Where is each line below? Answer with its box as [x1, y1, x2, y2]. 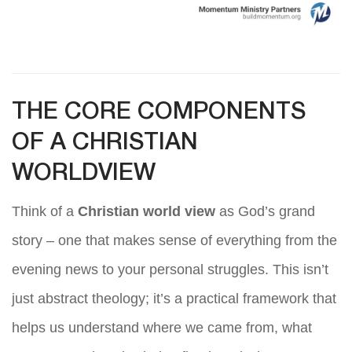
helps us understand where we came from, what [12, 320, 312, 336]
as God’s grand [215, 203, 315, 220]
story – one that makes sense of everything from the [12, 233, 337, 249]
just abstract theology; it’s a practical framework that [12, 291, 336, 307]
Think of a [12, 203, 78, 220]
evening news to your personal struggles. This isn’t [12, 262, 328, 278]
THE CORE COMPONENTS [12, 102, 306, 124]
